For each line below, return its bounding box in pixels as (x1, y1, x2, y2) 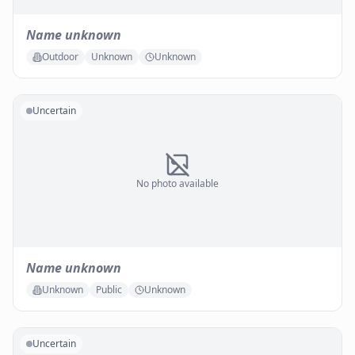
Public (96, 283, 122, 296)
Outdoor (42, 50, 78, 63)
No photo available (136, 177, 219, 190)
